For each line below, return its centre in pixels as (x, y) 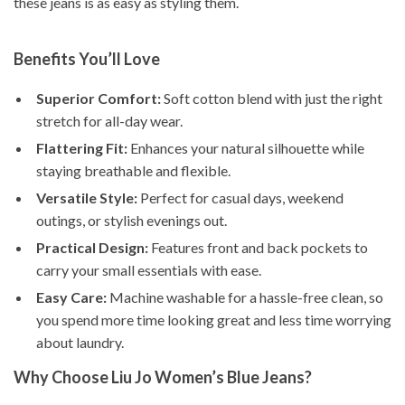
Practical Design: (92, 247)
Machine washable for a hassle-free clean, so (245, 297)
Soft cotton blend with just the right (272, 98)
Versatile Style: (87, 198)
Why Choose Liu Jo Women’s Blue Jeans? (163, 377)
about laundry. (80, 342)
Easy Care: (71, 297)
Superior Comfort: (99, 98)
